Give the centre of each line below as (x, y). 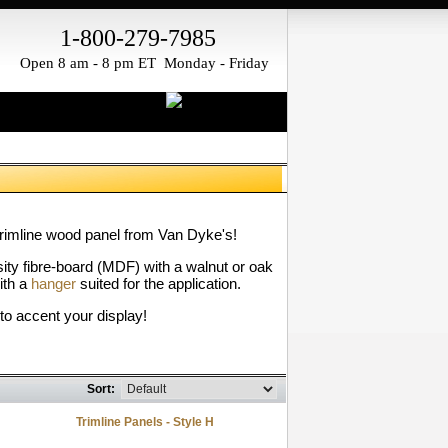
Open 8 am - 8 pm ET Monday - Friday (144, 63)
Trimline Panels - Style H (144, 422)
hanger (53, 283)
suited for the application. (158, 283)
